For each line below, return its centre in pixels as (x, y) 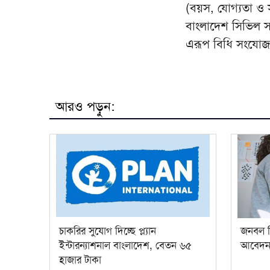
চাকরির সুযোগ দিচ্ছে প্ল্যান (108, 231)
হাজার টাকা (80, 260)
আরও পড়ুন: (85, 107)
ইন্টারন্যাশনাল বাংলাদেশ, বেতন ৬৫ (125, 246)
